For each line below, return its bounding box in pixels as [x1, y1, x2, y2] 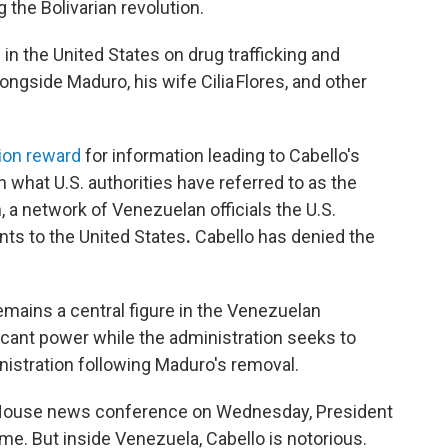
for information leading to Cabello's [81, 145, 360, 167]
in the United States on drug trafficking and [5, 44, 340, 66]
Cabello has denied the [191, 226, 375, 248]
